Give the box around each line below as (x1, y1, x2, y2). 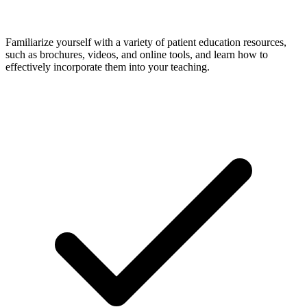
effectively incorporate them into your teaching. (5, 60, 210, 73)
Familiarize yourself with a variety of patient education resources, (5, 36, 286, 48)
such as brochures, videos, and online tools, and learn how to (5, 48, 268, 60)
